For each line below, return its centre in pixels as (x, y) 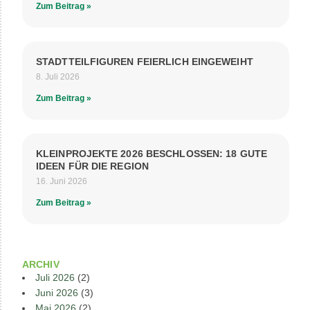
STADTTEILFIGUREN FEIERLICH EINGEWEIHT (145, 62)
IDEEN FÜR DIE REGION (92, 166)
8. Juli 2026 (58, 77)
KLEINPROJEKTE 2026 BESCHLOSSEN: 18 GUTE (152, 154)
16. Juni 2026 (62, 181)
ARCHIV (41, 264)
